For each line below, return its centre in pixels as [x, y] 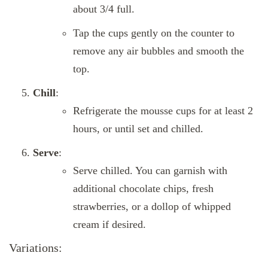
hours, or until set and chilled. [138, 128]
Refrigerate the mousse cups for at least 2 [163, 110]
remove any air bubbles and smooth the [159, 51]
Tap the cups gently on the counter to [154, 33]
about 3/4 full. [104, 9]
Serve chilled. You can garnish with [150, 170]
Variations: [36, 248]
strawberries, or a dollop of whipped [152, 206]
